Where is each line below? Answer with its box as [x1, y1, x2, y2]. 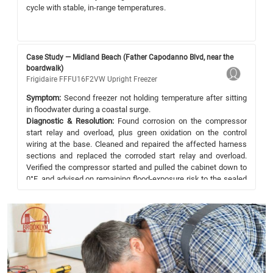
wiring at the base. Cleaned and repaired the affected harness [26, 139, 247, 149]
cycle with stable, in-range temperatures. [26, 2, 166, 12]
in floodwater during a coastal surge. [26, 104, 151, 114]
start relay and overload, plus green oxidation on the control [26, 127, 247, 137]
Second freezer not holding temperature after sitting [61, 93, 247, 102]
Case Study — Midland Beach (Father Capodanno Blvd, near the [26, 52, 233, 62]
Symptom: [26, 93, 61, 102]
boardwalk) [26, 63, 63, 73]
